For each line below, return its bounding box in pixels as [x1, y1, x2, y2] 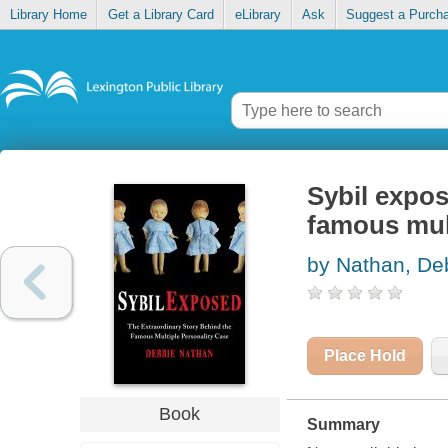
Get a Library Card [107, 7, 214, 23]
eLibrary [234, 7, 281, 23]
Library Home [9, 7, 87, 23]
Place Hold [323, 347, 406, 365]
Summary [306, 416, 380, 434]
